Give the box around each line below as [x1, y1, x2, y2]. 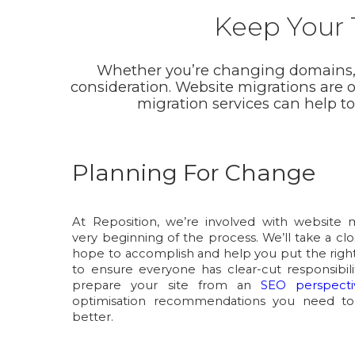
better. [72, 309, 114, 324]
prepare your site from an [72, 277, 261, 292]
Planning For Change [72, 158, 316, 186]
